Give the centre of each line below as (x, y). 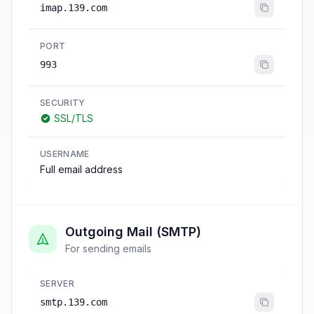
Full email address (81, 169)
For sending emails (108, 248)
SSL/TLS (74, 118)
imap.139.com (74, 8)
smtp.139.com (74, 302)
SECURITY (63, 103)
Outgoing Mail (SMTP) (133, 232)
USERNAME (65, 154)
